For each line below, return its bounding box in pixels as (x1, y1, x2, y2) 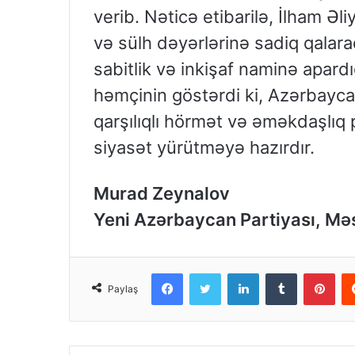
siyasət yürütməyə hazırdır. (94, 137, 315, 158)
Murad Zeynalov (94, 183, 230, 204)
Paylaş (108, 283, 138, 296)
